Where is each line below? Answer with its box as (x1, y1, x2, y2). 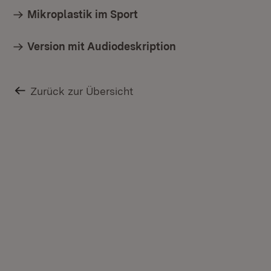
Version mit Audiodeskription (27, 40, 176, 53)
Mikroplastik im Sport (27, 8, 138, 21)
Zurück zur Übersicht (30, 85, 134, 97)
